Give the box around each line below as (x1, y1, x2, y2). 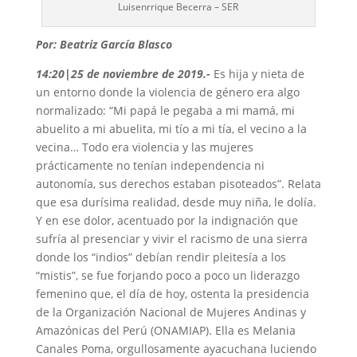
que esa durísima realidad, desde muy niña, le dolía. (35, 194, 316, 210)
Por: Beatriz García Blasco (35, 37, 172, 53)
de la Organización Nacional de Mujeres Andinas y (35, 304, 306, 320)
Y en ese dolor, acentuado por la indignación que (35, 213, 298, 229)
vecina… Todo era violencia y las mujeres (35, 139, 253, 155)
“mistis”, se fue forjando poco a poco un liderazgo (35, 268, 300, 284)
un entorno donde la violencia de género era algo (35, 84, 300, 100)
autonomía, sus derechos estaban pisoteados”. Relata (35, 176, 321, 192)
